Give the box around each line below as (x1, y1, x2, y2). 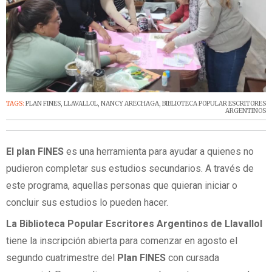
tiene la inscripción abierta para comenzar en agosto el (6, 235, 237, 247)
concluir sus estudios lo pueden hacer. (6, 197, 168, 209)
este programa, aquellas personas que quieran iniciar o (6, 180, 237, 192)
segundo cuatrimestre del (6, 252, 117, 264)
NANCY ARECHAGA (101, 100, 159, 108)
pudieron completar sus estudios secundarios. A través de (6, 163, 254, 175)
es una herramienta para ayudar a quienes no (64, 146, 254, 158)
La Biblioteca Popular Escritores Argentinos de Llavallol (6, 218, 262, 230)
